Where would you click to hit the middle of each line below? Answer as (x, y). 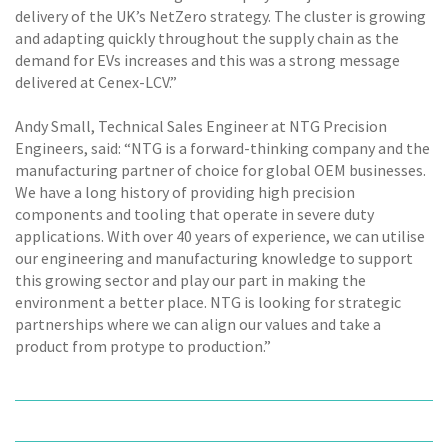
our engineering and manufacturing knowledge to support (214, 258)
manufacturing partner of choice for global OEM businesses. (220, 170)
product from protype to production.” (143, 346)
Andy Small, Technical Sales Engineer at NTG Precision (201, 126)
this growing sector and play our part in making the (190, 280)
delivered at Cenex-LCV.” (96, 81)
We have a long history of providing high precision (185, 192)
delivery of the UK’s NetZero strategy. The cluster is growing (220, 15)
